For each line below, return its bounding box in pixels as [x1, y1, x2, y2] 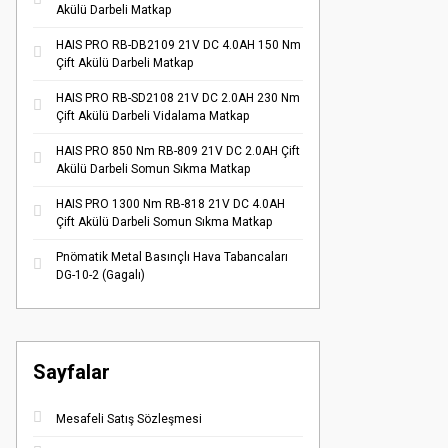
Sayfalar [33, 360, 110, 384]
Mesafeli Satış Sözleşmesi [56, 412, 202, 426]
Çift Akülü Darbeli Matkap [56, 56, 193, 70]
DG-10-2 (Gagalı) [56, 268, 145, 282]
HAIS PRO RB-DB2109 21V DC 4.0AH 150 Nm [56, 38, 301, 52]
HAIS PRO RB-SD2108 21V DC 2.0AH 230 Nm [56, 91, 300, 105]
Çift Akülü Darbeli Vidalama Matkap [56, 109, 249, 123]
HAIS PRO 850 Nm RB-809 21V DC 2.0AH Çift [56, 144, 300, 158]
